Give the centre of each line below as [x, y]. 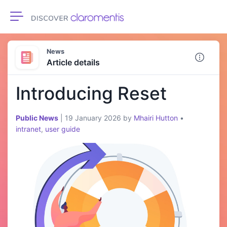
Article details [73, 63]
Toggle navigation [50, 22]
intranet [28, 129]
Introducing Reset [91, 94]
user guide [63, 129]
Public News [37, 118]
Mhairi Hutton [156, 118]
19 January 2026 [93, 118]
